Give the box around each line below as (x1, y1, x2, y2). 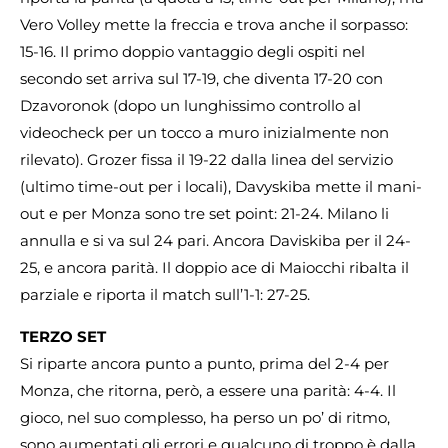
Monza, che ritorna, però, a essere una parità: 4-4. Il (20, 380, 396, 400)
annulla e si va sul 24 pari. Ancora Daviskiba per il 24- (20, 231, 411, 251)
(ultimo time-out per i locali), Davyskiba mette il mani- (20, 177, 422, 197)
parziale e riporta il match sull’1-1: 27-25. (20, 285, 310, 305)
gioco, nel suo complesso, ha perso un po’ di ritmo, (20, 407, 390, 427)
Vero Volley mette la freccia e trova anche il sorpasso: (20, 15, 408, 35)
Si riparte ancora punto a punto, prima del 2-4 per (20, 353, 389, 373)
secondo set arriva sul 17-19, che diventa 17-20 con (20, 69, 383, 89)
